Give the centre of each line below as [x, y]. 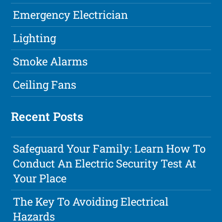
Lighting [35, 38]
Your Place [40, 178]
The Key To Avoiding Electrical [91, 202]
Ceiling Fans [45, 85]
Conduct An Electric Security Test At [105, 164]
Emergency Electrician [71, 15]
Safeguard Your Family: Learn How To [110, 149]
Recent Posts [47, 117]
